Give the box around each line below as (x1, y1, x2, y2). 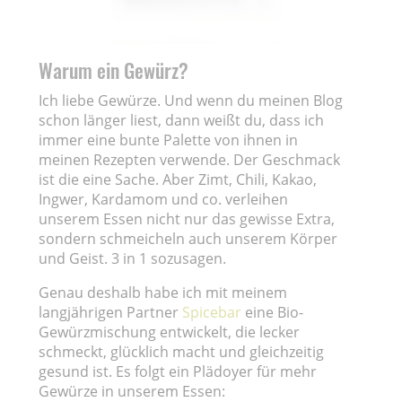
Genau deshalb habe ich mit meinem (39, 282, 288, 302)
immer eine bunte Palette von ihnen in (39, 129, 299, 150)
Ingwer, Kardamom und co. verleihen (39, 188, 289, 209)
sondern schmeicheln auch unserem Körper (39, 228, 338, 249)
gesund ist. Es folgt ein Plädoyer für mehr (39, 361, 318, 381)
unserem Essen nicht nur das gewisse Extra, (39, 208, 336, 229)
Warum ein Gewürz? (39, 55, 189, 84)
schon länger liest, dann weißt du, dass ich (39, 109, 325, 130)
